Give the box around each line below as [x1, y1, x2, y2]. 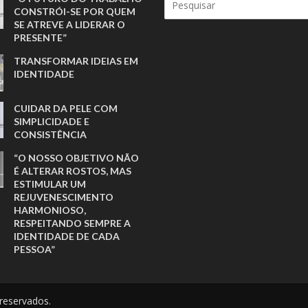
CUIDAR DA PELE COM [14, 102, 118, 114]
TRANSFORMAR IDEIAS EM [14, 54, 139, 67]
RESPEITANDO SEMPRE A [14, 217, 131, 229]
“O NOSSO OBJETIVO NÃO [14, 151, 140, 164]
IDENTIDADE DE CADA [14, 230, 120, 242]
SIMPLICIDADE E [14, 115, 90, 127]
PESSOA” [14, 243, 56, 255]
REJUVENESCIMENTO [14, 190, 114, 203]
